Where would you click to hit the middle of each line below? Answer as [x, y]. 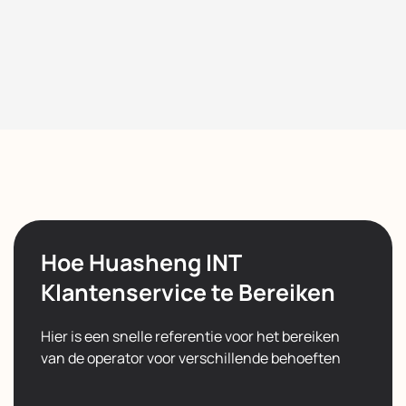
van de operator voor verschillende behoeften [191, 358]
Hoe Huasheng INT [141, 262]
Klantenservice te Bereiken [188, 292]
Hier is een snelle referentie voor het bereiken [190, 336]
